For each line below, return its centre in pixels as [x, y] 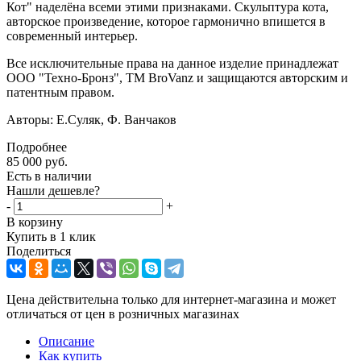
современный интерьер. [72, 35]
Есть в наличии [49, 176]
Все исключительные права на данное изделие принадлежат [172, 63]
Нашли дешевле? [53, 190]
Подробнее [37, 147]
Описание [66, 341]
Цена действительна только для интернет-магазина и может [171, 299]
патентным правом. [60, 92]
